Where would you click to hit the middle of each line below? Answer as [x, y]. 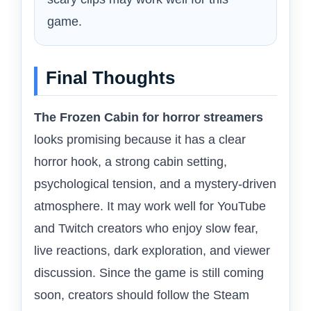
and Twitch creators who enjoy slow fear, [146, 229]
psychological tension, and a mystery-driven [155, 184]
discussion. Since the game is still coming [149, 273]
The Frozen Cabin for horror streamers [149, 118]
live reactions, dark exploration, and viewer [152, 251]
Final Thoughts [110, 78]
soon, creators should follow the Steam [142, 295]
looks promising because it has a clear [140, 140]
